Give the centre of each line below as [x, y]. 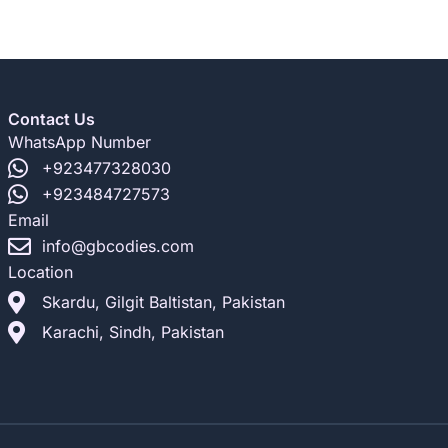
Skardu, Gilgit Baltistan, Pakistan [164, 302]
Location [41, 272]
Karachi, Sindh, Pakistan [133, 332]
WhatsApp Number [80, 142]
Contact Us [52, 119]
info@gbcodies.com [118, 246]
